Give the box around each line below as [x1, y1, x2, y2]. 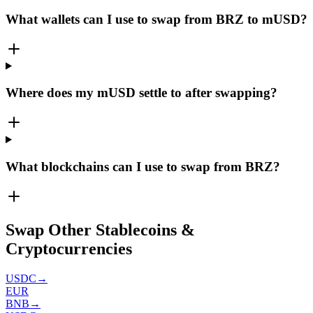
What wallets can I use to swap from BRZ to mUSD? [6, 11, 307, 27]
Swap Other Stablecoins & [6, 221, 195, 240]
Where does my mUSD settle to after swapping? [6, 85, 277, 101]
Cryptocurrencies [6, 240, 132, 259]
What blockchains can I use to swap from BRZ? [6, 159, 280, 174]
